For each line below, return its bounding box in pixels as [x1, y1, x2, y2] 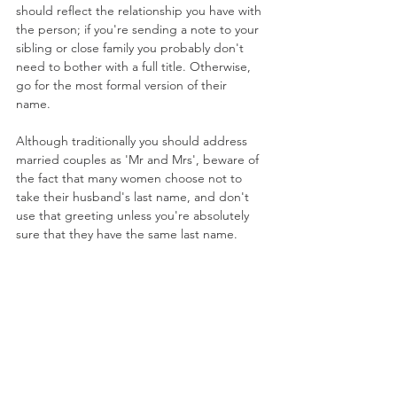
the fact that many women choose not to [16, 170, 245, 187]
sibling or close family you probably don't [16, 40, 247, 57]
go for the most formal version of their [16, 77, 230, 94]
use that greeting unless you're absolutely [16, 207, 253, 224]
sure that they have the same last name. [16, 226, 241, 243]
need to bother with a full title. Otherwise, [16, 58, 254, 75]
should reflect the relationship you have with [16, 3, 265, 19]
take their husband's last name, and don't [16, 189, 253, 206]
